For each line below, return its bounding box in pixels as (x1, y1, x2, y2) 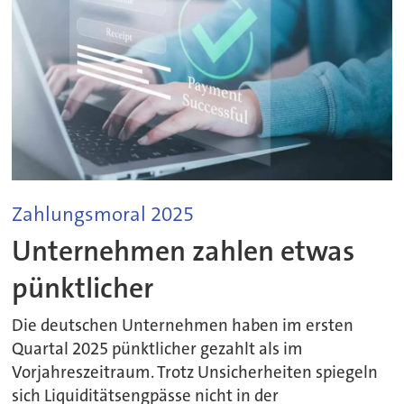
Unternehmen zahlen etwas (12, 232, 355, 270)
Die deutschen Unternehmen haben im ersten (12, 315, 354, 337)
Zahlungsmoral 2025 (12, 201, 195, 228)
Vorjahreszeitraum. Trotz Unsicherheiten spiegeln (12, 362, 379, 384)
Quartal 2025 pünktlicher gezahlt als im (12, 338, 304, 361)
